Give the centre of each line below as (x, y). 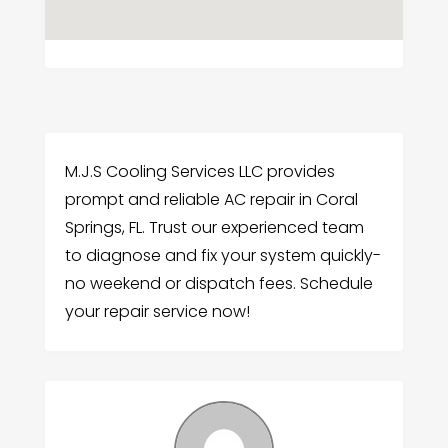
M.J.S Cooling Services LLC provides (199, 171)
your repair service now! (157, 311)
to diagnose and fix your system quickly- (222, 255)
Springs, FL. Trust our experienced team (214, 227)
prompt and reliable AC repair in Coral (211, 199)
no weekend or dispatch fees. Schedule (218, 283)
